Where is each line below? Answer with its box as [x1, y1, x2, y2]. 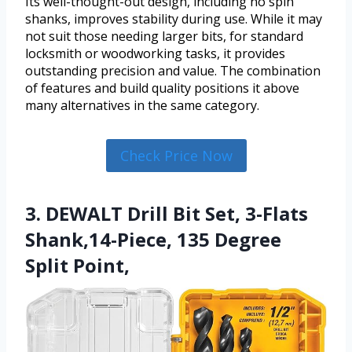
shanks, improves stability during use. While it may [25, 9, 322, 27]
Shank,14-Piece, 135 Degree [25, 226, 281, 253]
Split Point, [25, 252, 130, 279]
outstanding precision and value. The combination [25, 61, 321, 79]
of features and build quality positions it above [25, 79, 299, 97]
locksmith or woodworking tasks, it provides [25, 44, 285, 62]
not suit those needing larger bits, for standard [25, 27, 303, 45]
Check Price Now [119, 145, 233, 165]
